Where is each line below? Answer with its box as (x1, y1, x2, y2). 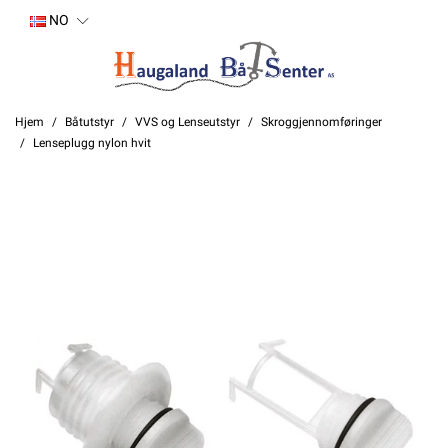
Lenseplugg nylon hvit (33, 136, 151, 150)
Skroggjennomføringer (261, 115, 382, 129)
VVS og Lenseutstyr (135, 115, 240, 129)
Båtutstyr (65, 115, 114, 129)
